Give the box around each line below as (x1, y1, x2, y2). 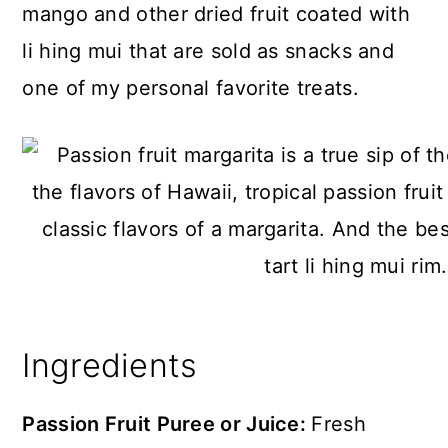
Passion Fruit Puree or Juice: (22, 412, 312, 436)
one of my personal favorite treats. (22, 76, 359, 100)
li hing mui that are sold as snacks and (22, 39, 395, 63)
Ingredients (22, 346, 198, 385)
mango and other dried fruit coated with (22, 2, 411, 26)
